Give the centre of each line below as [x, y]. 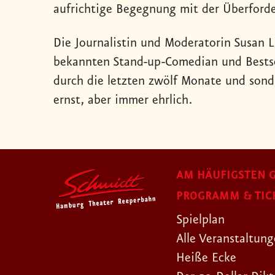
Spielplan [200, 220]
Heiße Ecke [206, 258]
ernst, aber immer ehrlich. [123, 100]
